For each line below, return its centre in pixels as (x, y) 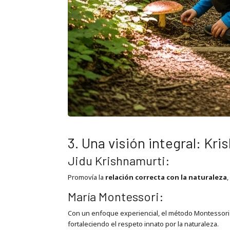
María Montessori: (116, 196)
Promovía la (86, 177)
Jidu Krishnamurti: (119, 161)
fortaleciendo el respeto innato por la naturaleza (142, 224)
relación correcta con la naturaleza (166, 177)
